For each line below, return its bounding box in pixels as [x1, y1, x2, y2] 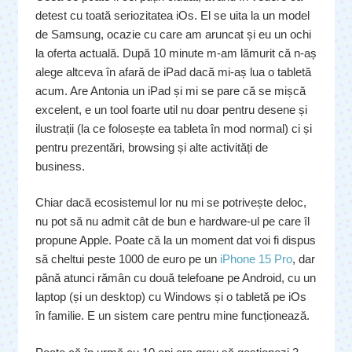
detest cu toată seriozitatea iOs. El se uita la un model [35, 8, 310, 22]
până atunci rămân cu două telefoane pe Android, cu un [35, 271, 316, 284]
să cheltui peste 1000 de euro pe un [35, 252, 220, 266]
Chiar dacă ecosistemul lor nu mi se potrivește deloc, [35, 196, 306, 209]
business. [35, 159, 85, 173]
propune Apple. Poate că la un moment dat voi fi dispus [35, 233, 316, 247]
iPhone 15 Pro [220, 252, 292, 266]
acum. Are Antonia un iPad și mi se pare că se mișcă [35, 83, 306, 97]
